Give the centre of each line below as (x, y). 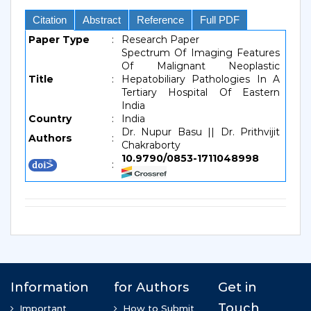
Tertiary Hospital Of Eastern (201, 92)
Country (50, 119)
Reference (160, 20)
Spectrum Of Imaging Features (201, 53)
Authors (50, 138)
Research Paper (160, 40)
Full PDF (220, 20)
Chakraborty (151, 145)
